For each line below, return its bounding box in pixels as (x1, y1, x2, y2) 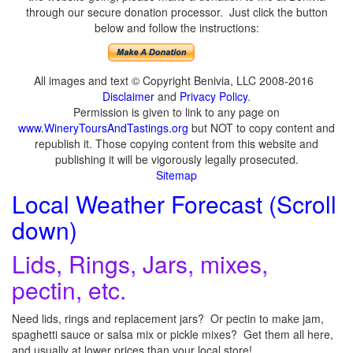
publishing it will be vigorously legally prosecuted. (54, 150, 299, 167)
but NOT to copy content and (188, 119, 335, 136)
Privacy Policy (180, 87, 247, 104)
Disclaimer (102, 87, 154, 104)
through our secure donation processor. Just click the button (25, 3, 328, 20)
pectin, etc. (12, 272, 126, 307)
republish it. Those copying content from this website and (35, 135, 318, 151)
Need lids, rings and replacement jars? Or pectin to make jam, (12, 310, 324, 326)
